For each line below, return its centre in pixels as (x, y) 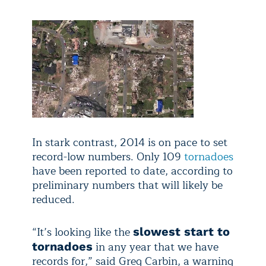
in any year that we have (156, 247)
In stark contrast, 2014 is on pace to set (130, 143)
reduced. (53, 200)
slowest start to (181, 232)
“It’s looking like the (83, 232)
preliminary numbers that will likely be (127, 186)
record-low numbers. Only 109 (108, 157)
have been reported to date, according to (132, 171)
